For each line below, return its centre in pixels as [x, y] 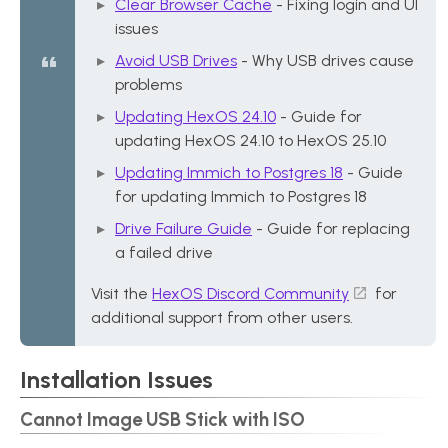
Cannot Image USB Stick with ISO [162, 419]
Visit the [121, 293]
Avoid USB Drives [176, 60]
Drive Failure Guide [183, 228]
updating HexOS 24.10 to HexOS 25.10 [250, 140]
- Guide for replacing [331, 228]
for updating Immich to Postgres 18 [241, 196]
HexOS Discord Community [250, 293]
